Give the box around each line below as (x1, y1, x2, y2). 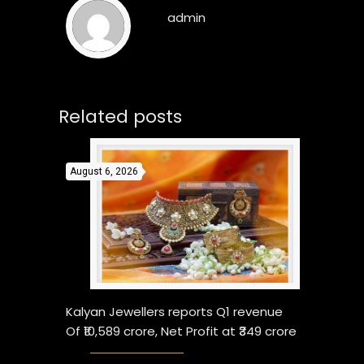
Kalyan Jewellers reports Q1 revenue (66, 302, 284, 320)
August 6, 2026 (70, 166, 139, 177)
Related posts (58, 104, 182, 129)
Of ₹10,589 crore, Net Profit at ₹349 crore (66, 322, 297, 340)
